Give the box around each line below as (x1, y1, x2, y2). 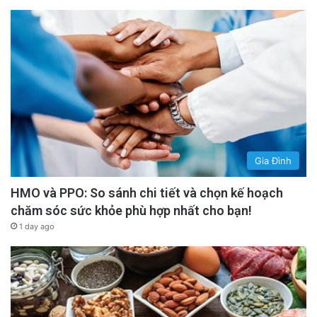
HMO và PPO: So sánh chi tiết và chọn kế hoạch (11, 185, 283, 200)
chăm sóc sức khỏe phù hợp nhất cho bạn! (11, 202, 252, 218)
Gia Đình (255, 154, 292, 166)
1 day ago (19, 221, 54, 231)
